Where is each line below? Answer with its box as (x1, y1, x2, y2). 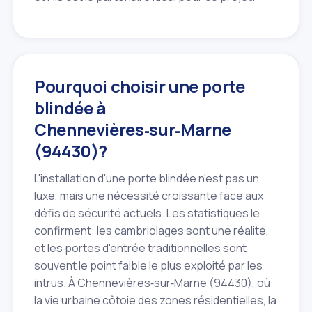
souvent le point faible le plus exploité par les (34, 258, 263, 274)
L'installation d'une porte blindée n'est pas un (34, 171, 259, 187)
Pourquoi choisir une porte (34, 75, 245, 98)
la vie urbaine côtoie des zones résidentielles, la (34, 292, 276, 309)
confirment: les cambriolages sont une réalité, (34, 223, 269, 239)
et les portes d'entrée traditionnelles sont (34, 240, 247, 256)
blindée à (34, 96, 107, 120)
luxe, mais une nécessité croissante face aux (34, 188, 263, 204)
